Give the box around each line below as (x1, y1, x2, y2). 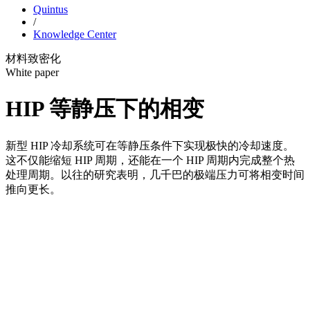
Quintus (33, 3, 68, 16)
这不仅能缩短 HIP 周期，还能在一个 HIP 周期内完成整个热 (6, 154, 295, 167)
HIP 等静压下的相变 (6, 95, 204, 121)
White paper (6, 66, 59, 79)
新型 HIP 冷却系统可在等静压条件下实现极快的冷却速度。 (6, 140, 294, 152)
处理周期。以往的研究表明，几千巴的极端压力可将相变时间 (6, 169, 304, 181)
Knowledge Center (33, 28, 116, 41)
